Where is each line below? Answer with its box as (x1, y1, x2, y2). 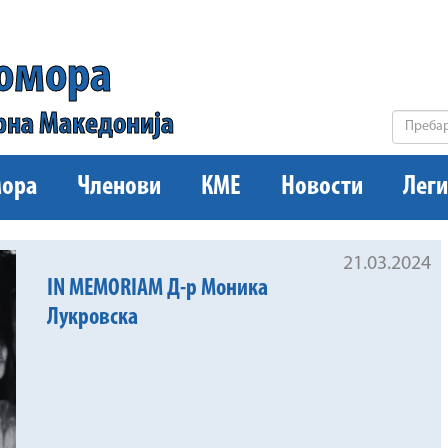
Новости (281, 173, 363, 201)
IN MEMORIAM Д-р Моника (47, 277, 269, 302)
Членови (77, 173, 161, 201)
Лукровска (47, 306, 139, 331)
